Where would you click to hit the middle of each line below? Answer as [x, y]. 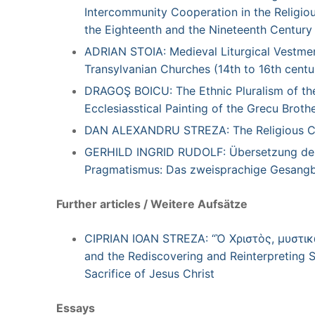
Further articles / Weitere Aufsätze [152, 204]
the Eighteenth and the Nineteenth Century [198, 29]
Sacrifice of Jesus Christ [149, 273]
